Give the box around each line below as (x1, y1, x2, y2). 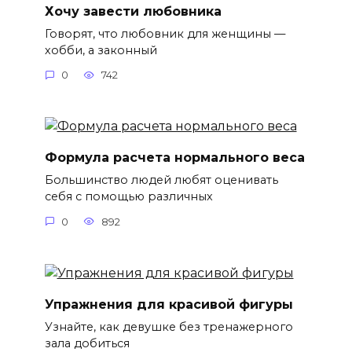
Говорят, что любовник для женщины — (44, 26, 285, 41)
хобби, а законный (44, 42, 157, 57)
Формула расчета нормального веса (44, 149, 305, 165)
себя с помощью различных (44, 189, 213, 204)
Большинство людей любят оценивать (44, 173, 278, 188)
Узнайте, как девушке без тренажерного (44, 320, 293, 335)
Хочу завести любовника (44, 3, 222, 19)
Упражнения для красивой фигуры (44, 296, 293, 312)
